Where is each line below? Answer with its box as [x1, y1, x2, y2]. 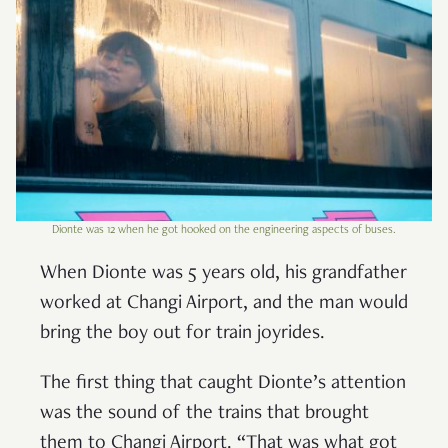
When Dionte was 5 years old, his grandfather [40, 263, 407, 284]
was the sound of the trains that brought [40, 403, 369, 424]
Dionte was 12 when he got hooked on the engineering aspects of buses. [52, 223, 396, 236]
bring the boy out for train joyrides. [40, 323, 330, 344]
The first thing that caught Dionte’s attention [40, 373, 406, 394]
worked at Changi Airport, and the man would [40, 293, 408, 314]
